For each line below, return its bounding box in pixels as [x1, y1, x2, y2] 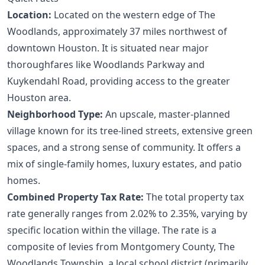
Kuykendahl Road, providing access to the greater [7, 74, 230, 88]
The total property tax [144, 190, 244, 203]
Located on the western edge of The [51, 8, 215, 21]
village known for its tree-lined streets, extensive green [7, 124, 253, 137]
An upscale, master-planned [103, 107, 230, 121]
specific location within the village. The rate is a [7, 223, 216, 237]
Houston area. [7, 91, 71, 104]
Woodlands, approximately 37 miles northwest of [7, 24, 227, 38]
